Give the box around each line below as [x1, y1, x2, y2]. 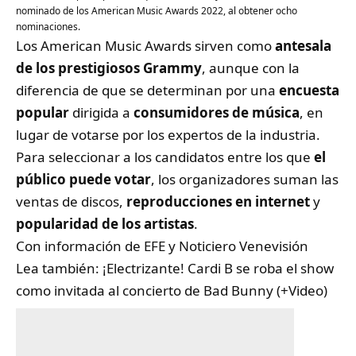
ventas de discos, [16, 192, 126, 211]
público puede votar [16, 170, 151, 189]
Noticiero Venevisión [179, 237, 308, 256]
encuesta [279, 81, 339, 100]
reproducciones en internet [126, 192, 310, 211]
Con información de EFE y [16, 237, 179, 256]
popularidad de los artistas [16, 215, 194, 234]
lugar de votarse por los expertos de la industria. [16, 126, 320, 145]
